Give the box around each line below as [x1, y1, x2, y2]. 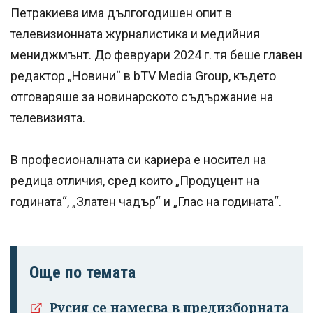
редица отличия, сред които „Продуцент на [10, 173, 259, 188]
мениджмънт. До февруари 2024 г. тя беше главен [10, 47, 303, 62]
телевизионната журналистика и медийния [10, 26, 260, 41]
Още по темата [29, 262, 136, 282]
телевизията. [10, 110, 85, 125]
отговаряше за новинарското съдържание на [10, 89, 273, 104]
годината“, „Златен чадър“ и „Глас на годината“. [10, 194, 282, 209]
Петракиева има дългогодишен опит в [10, 5, 232, 20]
